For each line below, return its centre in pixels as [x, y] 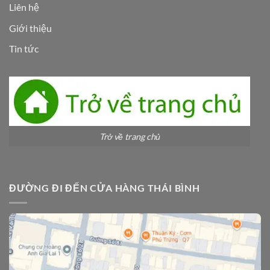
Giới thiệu [30, 28]
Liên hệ [24, 7]
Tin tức [24, 49]
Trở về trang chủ [130, 136]
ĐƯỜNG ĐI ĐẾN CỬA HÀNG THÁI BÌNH [105, 188]
